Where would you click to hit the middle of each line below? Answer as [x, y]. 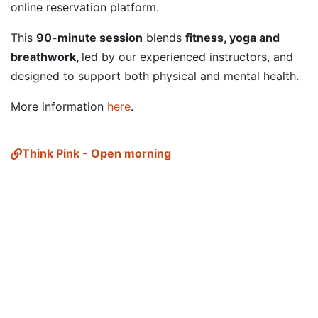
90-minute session [89, 38]
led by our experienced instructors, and [187, 57]
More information [59, 106]
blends [164, 38]
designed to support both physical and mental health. [155, 76]
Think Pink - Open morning [97, 153]
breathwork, [46, 57]
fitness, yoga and [232, 38]
